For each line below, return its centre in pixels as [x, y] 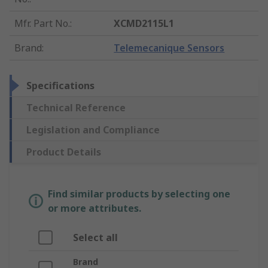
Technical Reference [76, 108]
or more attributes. [95, 208]
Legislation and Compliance [93, 130]
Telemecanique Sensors [169, 48]
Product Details [64, 152]
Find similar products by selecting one [139, 194]
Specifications [60, 86]
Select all [95, 238]
